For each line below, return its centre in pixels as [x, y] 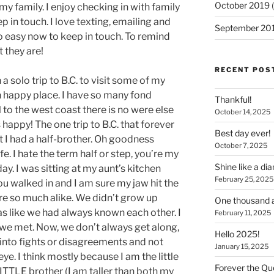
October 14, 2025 [242, 112]
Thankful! [233, 99]
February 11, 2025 [243, 213]
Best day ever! [242, 133]
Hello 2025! [237, 234]
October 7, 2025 [241, 146]
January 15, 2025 [241, 246]
